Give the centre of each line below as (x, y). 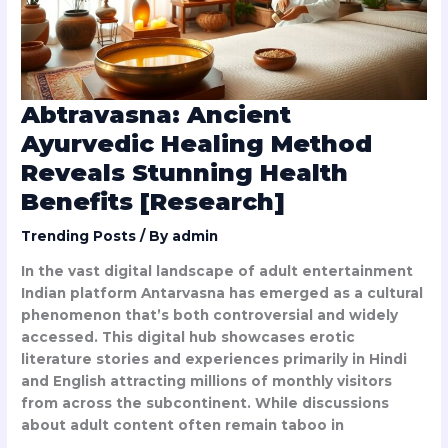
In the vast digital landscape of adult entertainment (217, 271)
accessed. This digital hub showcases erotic (188, 337)
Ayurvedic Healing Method (197, 143)
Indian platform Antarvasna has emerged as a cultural (222, 293)
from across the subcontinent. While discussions (205, 403)
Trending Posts (79, 236)
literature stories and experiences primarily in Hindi (214, 359)
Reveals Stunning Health (185, 172)
